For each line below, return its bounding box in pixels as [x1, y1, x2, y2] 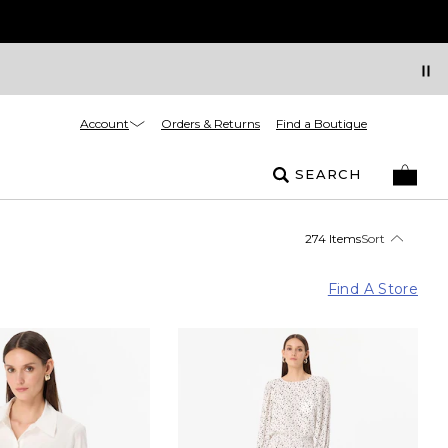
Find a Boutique [276, 116, 367, 131]
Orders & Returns [161, 116, 260, 131]
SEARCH [295, 166, 361, 182]
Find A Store [327, 279, 418, 298]
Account [80, 115, 129, 131]
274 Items [305, 230, 361, 246]
